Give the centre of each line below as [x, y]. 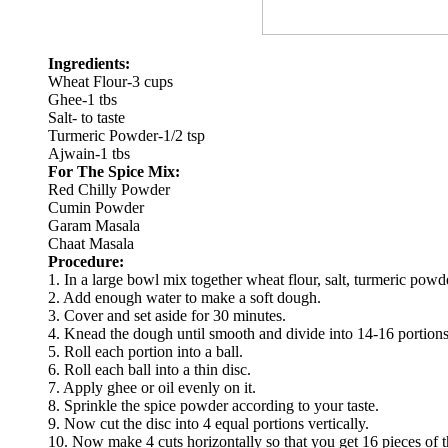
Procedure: [86, 261]
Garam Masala [94, 225]
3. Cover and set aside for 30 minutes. [167, 315]
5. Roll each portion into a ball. [145, 351]
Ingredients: [89, 63]
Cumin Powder [96, 207]
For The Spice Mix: [114, 171]
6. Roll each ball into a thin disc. [149, 369]
